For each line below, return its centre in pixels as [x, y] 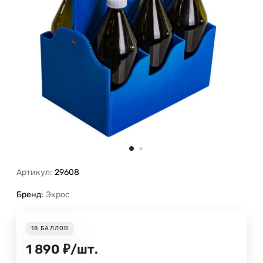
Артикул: [34, 173]
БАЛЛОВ [55, 229]
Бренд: [30, 194]
